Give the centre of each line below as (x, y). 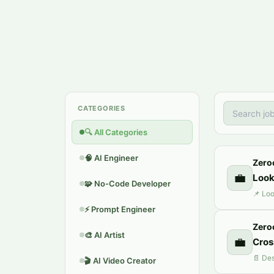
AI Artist (109, 235)
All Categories (121, 132)
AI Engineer (116, 158)
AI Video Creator (124, 261)
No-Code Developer (132, 183)
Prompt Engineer (123, 209)
